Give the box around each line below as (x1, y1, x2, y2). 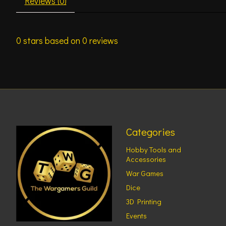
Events (126, 211, 147, 221)
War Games (126, 168, 163, 178)
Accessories (126, 154, 166, 164)
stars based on (21, 34, 82, 46)
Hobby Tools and (126, 144, 181, 154)
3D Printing (126, 197, 161, 207)
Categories (126, 124, 175, 139)
